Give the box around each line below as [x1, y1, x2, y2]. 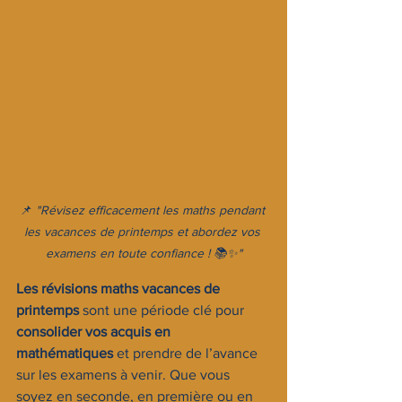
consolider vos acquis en [16, 324, 174, 339]
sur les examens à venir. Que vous [16, 367, 233, 382]
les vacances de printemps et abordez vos [23, 224, 264, 239]
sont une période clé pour [79, 302, 248, 318]
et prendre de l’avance [113, 345, 261, 361]
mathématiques [16, 345, 113, 361]
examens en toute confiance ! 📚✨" [45, 246, 242, 260]
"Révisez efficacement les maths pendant [35, 203, 268, 217]
